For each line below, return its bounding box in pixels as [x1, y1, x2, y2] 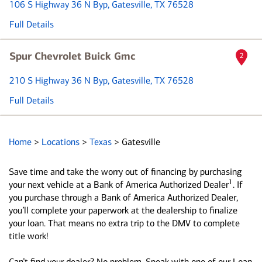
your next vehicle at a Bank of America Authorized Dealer [9, 179, 229, 190]
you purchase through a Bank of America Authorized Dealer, [9, 192, 238, 203]
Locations [42, 136, 82, 147]
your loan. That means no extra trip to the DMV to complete [9, 218, 240, 229]
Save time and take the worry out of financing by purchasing [9, 166, 242, 177]
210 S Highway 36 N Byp [9, 75, 108, 86]
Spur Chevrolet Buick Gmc [9, 50, 136, 63]
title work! [9, 230, 49, 242]
